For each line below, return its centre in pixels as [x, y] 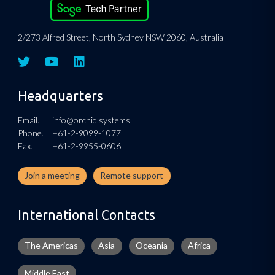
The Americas [51, 246]
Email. [28, 120]
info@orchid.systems [91, 120]
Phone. [30, 133]
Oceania [151, 246]
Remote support [132, 176]
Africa [199, 246]
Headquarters [60, 96]
